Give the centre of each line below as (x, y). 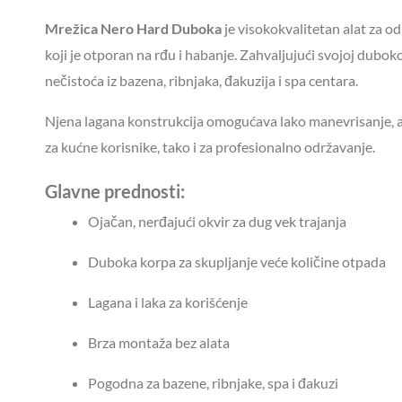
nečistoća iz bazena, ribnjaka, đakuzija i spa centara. (201, 80)
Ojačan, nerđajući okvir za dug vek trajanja (217, 221)
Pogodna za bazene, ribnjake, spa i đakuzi (213, 382)
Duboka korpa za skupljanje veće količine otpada (237, 261)
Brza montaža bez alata (159, 342)
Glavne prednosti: (115, 191)
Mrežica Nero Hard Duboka (133, 28)
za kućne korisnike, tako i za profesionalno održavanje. (210, 146)
